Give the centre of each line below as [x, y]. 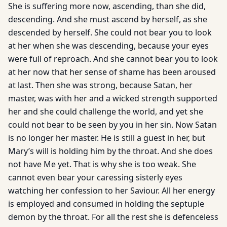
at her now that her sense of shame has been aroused [112, 72]
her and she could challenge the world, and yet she [106, 111]
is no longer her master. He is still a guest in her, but [107, 138]
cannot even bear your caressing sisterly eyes [95, 177]
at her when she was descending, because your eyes [108, 46]
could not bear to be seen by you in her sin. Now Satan [112, 125]
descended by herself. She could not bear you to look [110, 32]
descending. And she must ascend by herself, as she [108, 19]
